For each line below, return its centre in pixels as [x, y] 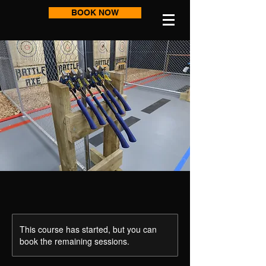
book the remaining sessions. [75, 241]
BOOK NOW [95, 12]
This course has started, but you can [88, 229]
